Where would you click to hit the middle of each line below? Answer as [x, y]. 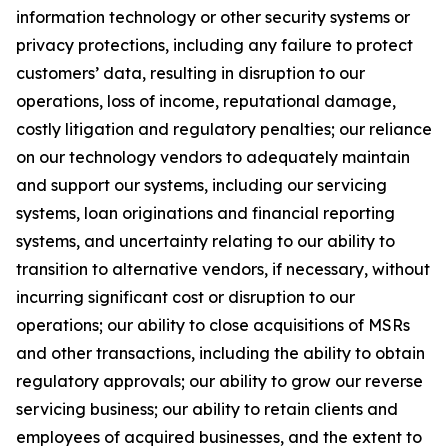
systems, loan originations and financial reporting [205, 213]
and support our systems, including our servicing [201, 185]
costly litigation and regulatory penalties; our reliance [224, 129]
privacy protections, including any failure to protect [214, 45]
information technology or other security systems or [213, 17]
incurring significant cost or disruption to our [185, 297]
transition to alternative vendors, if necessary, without [223, 269]
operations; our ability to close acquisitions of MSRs [213, 325]
